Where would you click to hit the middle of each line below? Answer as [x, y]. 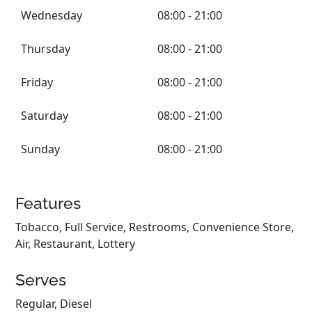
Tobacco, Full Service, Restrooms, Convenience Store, [155, 227]
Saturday [45, 116]
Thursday [46, 49]
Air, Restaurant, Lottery [76, 244]
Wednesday [52, 15]
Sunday [41, 149]
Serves [41, 280]
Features [48, 203]
